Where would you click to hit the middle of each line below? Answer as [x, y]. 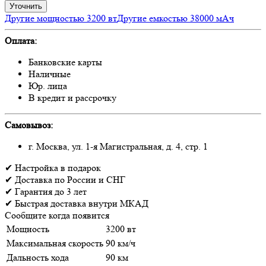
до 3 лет [71, 191]
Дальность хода [38, 257]
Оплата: [21, 40]
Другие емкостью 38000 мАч [175, 18]
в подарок [81, 167]
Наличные [50, 74]
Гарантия [34, 191]
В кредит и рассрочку [72, 97]
